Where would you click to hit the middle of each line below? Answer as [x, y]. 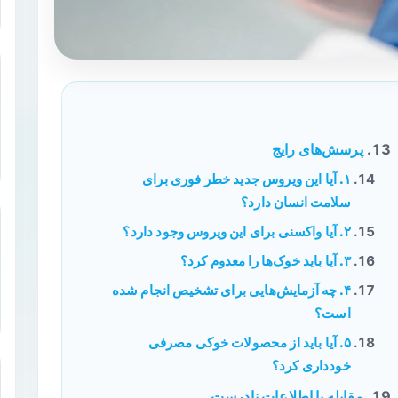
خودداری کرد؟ [311, 366]
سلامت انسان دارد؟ [296, 202]
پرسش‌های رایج [317, 149]
